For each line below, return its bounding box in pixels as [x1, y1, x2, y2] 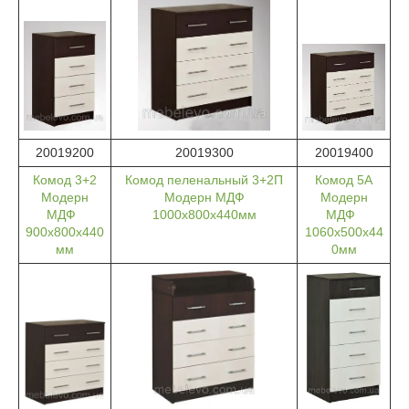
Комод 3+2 [33, 173, 97, 188]
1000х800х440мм [152, 207, 257, 223]
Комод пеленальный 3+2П [125, 173, 283, 188]
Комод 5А [315, 173, 372, 188]
